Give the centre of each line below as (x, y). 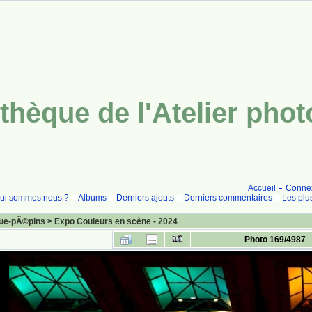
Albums (92, 198)
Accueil (262, 188)
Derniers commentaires (228, 198)
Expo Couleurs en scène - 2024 (116, 221)
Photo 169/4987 (275, 240)
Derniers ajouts (145, 198)
